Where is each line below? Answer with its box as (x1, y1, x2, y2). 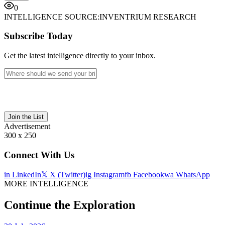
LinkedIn (10, 170, 41, 179)
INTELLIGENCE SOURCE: (4, 12, 99, 21)
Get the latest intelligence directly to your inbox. (4, 51, 156, 60)
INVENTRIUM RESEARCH (99, 12, 196, 21)
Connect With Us (4, 149, 74, 160)
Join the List (8, 113, 44, 121)
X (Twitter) (48, 170, 85, 179)
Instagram (91, 170, 125, 179)
